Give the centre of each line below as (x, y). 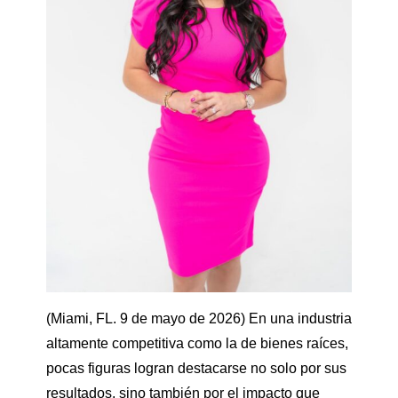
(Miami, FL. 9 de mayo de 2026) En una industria (199, 319)
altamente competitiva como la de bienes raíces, (197, 344)
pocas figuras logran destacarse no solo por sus (196, 369)
